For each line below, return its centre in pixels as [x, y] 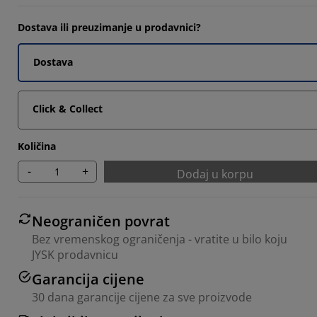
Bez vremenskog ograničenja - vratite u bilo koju [160, 239]
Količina [37, 146]
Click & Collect [68, 108]
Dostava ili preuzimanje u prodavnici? [109, 27]
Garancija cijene [88, 279]
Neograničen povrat [101, 221]
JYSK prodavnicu [75, 254]
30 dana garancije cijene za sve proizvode [142, 297]
